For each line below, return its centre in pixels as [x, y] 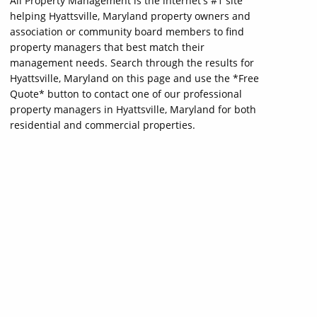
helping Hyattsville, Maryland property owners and [130, 16]
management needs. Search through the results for [132, 63]
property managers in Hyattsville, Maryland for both [133, 109]
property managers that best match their [107, 47]
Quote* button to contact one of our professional [126, 94]
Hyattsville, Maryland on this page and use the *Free [134, 78]
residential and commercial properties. [103, 125]
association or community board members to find [127, 31]
